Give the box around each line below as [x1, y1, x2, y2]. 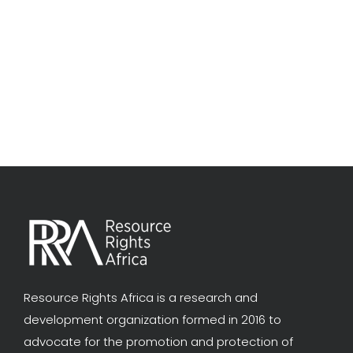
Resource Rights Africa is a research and [24, 289, 258, 307]
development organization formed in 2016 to [24, 311, 281, 329]
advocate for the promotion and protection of [24, 333, 293, 351]
